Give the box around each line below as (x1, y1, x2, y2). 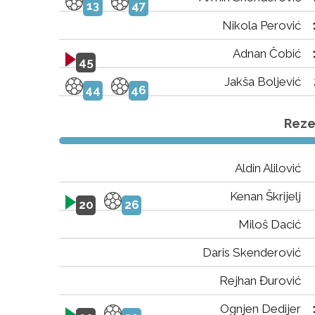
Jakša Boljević (224, 75, 301, 89)
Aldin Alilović (235, 161, 301, 175)
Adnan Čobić (233, 46, 301, 60)
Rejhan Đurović (219, 274, 301, 288)
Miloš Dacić (238, 217, 301, 231)
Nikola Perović (222, 18, 301, 32)
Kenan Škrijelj (230, 189, 301, 203)
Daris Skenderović (202, 245, 301, 259)
